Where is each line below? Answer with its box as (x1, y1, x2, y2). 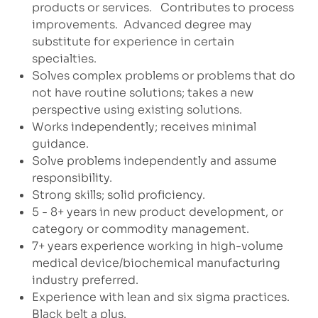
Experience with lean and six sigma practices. (31, 290, 290, 305)
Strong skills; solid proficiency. (31, 187, 205, 203)
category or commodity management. (31, 221, 249, 237)
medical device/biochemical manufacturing (31, 256, 280, 271)
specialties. (31, 51, 97, 67)
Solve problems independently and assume (31, 153, 277, 169)
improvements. (31, 17, 118, 33)
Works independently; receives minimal (31, 119, 256, 135)
